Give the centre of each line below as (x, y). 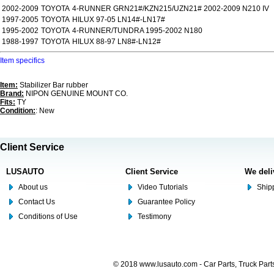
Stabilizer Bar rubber (53, 85)
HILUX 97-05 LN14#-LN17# (119, 20)
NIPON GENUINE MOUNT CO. (76, 94)
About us (33, 187)
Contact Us (37, 202)
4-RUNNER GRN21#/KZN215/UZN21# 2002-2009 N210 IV (171, 9)
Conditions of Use (48, 217)
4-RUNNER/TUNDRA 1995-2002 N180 (137, 31)
